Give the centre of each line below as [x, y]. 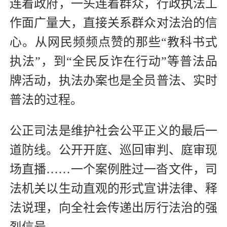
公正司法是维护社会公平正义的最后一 [113, 131]
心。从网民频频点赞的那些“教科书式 [113, 42]
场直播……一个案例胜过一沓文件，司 [113, 169]
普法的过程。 [46, 100]
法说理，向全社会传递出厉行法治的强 [113, 208]
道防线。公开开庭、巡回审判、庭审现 [113, 150]
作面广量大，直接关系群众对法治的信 [113, 23]
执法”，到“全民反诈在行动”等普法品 [113, 62]
